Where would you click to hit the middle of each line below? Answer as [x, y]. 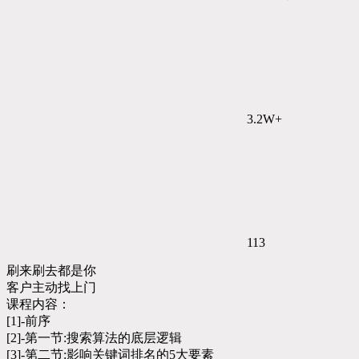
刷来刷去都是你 [51, 270]
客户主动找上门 [51, 287]
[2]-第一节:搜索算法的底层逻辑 [94, 337]
